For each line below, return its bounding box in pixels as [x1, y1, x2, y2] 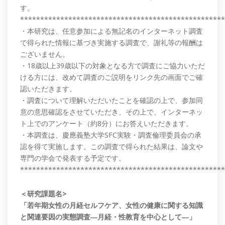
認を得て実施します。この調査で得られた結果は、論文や [20, 142, 203, 152]
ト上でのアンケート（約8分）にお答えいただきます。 [20, 119, 193, 129]
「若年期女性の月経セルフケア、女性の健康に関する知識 [20, 200, 203, 210]
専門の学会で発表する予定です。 [20, 153, 126, 163]
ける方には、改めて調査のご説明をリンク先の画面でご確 [20, 72, 203, 82]
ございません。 [20, 49, 69, 59]
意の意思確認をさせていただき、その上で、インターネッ [20, 107, 203, 117]
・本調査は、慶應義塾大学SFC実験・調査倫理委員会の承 [20, 130, 201, 140]
